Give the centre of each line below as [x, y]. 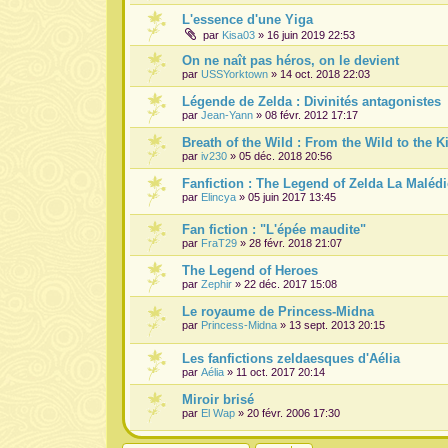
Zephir [216, 284]
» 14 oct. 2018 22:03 [319, 73]
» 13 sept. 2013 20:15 [331, 325]
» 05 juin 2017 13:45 [286, 196]
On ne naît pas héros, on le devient [290, 60]
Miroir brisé [218, 399]
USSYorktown [234, 73]
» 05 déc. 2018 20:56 [279, 155]
